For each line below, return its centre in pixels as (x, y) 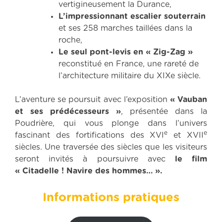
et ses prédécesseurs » (68, 112)
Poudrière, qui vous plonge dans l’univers (111, 124)
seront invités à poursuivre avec (95, 159)
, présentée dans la (164, 112)
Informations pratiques (111, 198)
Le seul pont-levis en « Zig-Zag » (126, 52)
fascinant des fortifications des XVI (90, 136)
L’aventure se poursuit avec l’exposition (92, 100)
